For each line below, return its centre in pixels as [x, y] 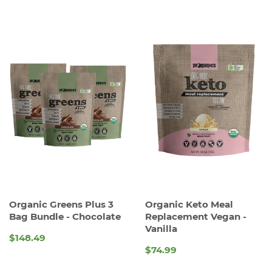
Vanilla [161, 228]
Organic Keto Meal [189, 204]
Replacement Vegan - [196, 216]
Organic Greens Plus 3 [61, 204]
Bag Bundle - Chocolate [65, 216]
